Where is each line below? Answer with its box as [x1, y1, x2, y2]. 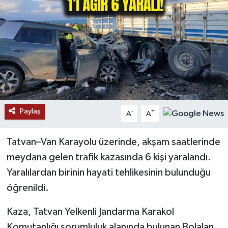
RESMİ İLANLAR [27, 14, 92, 22]
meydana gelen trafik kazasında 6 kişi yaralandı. [6, 152, 211, 163]
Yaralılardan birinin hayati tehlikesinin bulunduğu [6, 167, 211, 178]
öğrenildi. [6, 183, 49, 193]
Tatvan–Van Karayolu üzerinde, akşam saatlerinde [6, 137, 220, 148]
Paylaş [19, 107, 41, 116]
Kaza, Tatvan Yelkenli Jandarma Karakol [6, 207, 174, 217]
